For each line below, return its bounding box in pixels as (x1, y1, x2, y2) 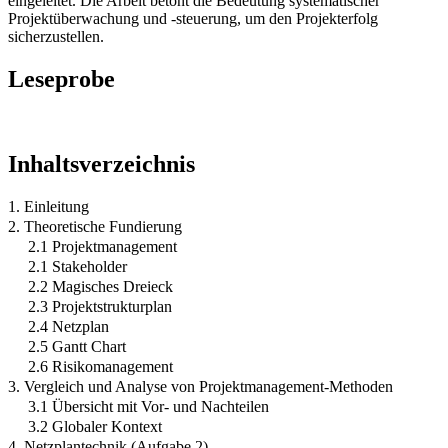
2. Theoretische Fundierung (8, 217, 182, 235)
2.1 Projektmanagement (28, 237, 177, 255)
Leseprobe (8, 65, 115, 92)
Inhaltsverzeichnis (8, 150, 195, 177)
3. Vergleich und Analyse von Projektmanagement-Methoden (8, 377, 393, 395)
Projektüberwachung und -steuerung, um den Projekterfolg (8, 9, 378, 27)
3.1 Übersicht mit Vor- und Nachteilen (28, 397, 269, 415)
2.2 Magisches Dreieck (28, 277, 173, 295)
